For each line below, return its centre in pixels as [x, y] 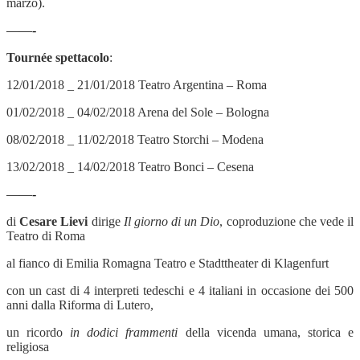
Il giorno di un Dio [172, 221]
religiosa [28, 346]
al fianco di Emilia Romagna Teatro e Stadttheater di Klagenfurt [168, 263]
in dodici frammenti [124, 332]
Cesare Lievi [54, 221]
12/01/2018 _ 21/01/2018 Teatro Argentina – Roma [137, 84]
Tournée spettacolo [58, 57]
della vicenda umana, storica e [266, 332]
